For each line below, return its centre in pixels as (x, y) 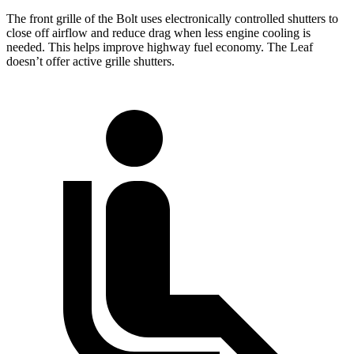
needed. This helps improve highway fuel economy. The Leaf (160, 47)
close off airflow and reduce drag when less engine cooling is (158, 32)
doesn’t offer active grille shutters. (90, 61)
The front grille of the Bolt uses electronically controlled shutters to (172, 18)
